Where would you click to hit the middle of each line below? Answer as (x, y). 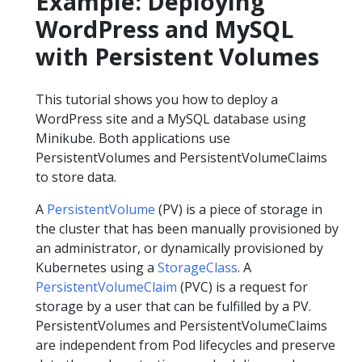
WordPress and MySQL (164, 28)
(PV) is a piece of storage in (239, 209)
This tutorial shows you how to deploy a (157, 99)
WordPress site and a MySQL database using (171, 118)
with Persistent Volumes (177, 56)
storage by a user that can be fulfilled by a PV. (173, 306)
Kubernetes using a (97, 267)
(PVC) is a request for (242, 286)
